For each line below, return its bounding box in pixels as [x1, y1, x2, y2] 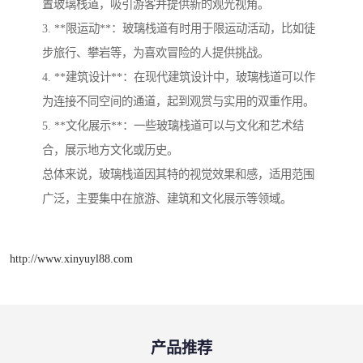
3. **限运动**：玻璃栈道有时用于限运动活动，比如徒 [42, 21, 315, 35]
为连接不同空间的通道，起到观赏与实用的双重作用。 [42, 94, 314, 108]
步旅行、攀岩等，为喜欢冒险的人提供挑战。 [42, 45, 269, 59]
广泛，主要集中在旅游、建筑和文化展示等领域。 [42, 191, 292, 205]
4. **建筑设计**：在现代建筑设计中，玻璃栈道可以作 [42, 70, 315, 83]
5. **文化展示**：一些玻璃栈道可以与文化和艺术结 [42, 118, 304, 132]
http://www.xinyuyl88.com [10, 251, 133, 265]
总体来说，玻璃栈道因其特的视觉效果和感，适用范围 [42, 167, 314, 181]
